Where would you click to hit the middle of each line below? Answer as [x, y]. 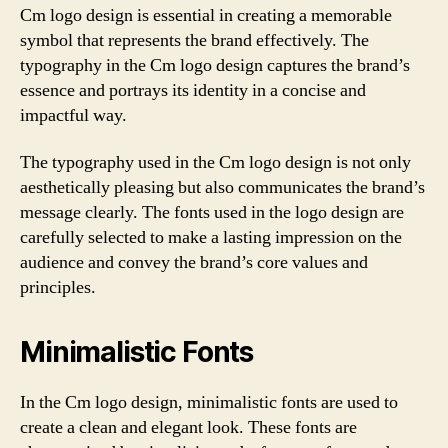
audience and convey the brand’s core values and [194, 262]
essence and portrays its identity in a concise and [193, 90]
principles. [58, 287]
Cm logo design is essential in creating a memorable [206, 15]
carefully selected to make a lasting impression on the [211, 237]
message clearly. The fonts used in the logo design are [212, 212]
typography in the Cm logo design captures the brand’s [215, 65]
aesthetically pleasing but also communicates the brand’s [222, 187]
